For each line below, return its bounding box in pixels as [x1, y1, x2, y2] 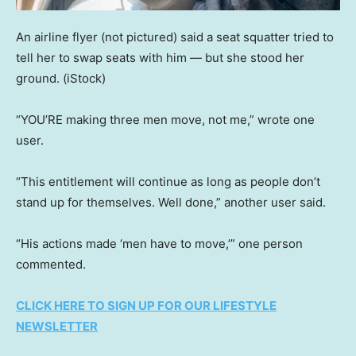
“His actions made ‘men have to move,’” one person [16, 236, 303, 252]
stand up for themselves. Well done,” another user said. [16, 195, 326, 211]
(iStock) [63, 71, 106, 87]
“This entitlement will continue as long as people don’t [16, 174, 320, 190]
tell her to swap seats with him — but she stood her [16, 50, 304, 66]
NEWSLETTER [16, 319, 98, 335]
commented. [16, 257, 89, 273]
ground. [16, 71, 60, 87]
